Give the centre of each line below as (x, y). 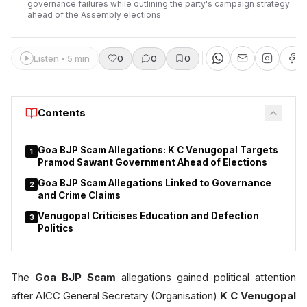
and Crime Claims (79, 195)
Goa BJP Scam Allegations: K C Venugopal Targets (158, 150)
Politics (56, 228)
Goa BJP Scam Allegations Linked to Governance (155, 183)
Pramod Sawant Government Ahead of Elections (152, 162)
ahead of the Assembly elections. (95, 15)
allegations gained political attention (206, 277)
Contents (62, 113)
